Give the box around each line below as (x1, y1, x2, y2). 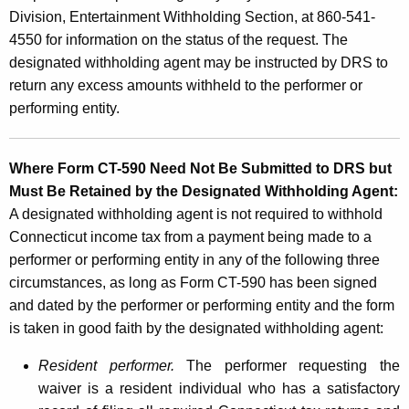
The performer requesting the (173, 357, 401, 373)
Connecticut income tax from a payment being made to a (9, 228, 372, 245)
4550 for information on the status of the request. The (9, 31, 348, 47)
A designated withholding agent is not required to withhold (9, 205, 383, 222)
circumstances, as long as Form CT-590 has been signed (9, 274, 377, 290)
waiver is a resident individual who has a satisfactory (38, 380, 400, 396)
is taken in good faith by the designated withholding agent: (9, 320, 383, 336)
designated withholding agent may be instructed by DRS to (9, 54, 388, 70)
